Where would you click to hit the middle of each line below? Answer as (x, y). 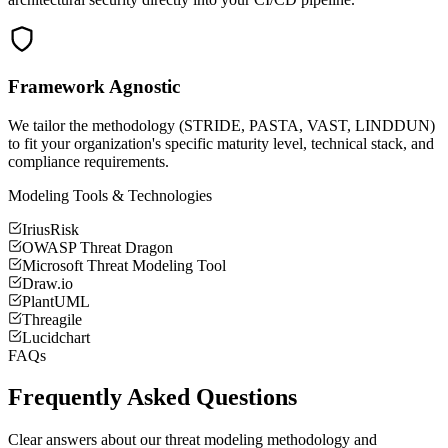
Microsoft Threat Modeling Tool (124, 265)
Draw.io (47, 283)
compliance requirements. (88, 161)
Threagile (52, 319)
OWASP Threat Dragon (97, 247)
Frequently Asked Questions (152, 397)
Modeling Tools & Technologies (110, 195)
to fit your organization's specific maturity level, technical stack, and (221, 143)
